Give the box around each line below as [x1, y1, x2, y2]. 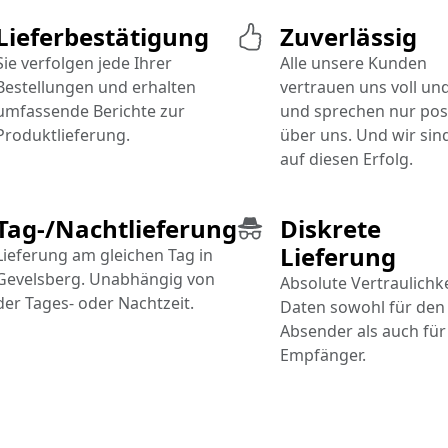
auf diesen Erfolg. [280, 148, 413, 171]
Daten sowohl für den [280, 296, 445, 319]
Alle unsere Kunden [280, 52, 427, 75]
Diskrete [280, 212, 381, 246]
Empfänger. [280, 344, 366, 367]
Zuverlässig [280, 20, 417, 54]
